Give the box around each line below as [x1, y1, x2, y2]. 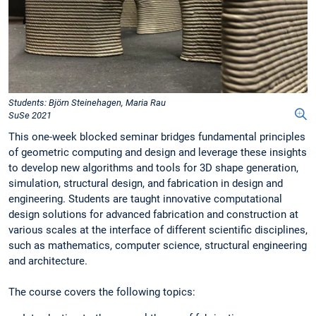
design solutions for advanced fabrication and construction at [8, 207, 298, 221]
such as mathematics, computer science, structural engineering [8, 238, 307, 252]
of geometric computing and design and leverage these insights [8, 145, 307, 159]
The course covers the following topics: [8, 285, 195, 298]
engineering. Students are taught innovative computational [8, 192, 282, 205]
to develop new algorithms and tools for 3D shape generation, [8, 161, 298, 174]
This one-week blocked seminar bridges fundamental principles [8, 130, 305, 143]
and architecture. [8, 254, 87, 267]
